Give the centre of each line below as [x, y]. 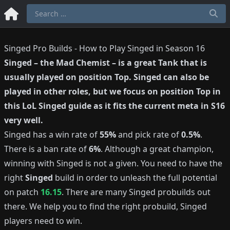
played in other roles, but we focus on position [100, 91]
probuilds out [183, 192]
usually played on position [59, 77]
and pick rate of [149, 135]
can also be [185, 77]
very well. [24, 120]
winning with [30, 163]
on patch [22, 192]
